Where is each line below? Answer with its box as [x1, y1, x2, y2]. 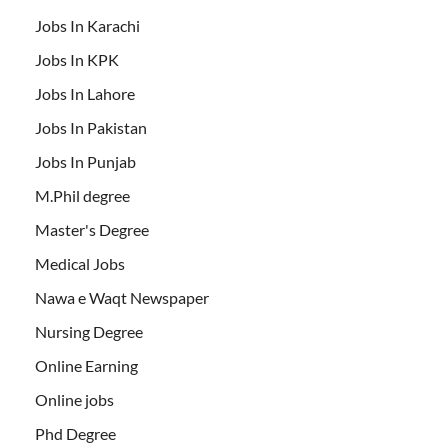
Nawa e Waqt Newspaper [35, 287, 209, 307]
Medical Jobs [35, 253, 125, 273]
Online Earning [35, 355, 138, 375]
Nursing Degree [35, 321, 143, 341]
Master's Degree [35, 219, 149, 239]
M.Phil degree [35, 185, 130, 205]
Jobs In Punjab [35, 151, 136, 171]
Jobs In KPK [35, 49, 119, 69]
